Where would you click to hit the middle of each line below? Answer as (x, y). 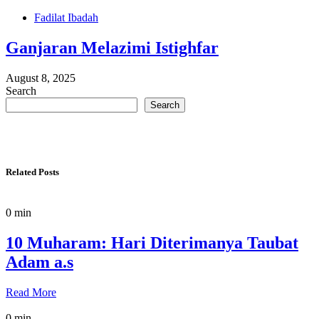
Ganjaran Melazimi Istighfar (112, 47)
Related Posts (32, 172)
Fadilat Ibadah (66, 17)
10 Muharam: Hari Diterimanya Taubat (152, 242)
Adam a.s (40, 262)
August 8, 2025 (41, 78)
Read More (31, 292)
